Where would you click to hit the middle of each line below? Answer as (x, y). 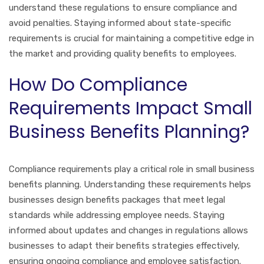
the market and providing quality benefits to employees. (123, 53)
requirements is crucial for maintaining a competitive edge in (131, 38)
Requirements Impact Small (131, 108)
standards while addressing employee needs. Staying (117, 215)
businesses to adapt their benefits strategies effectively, (124, 245)
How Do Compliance (98, 85)
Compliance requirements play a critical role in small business (132, 169)
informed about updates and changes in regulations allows (128, 230)
